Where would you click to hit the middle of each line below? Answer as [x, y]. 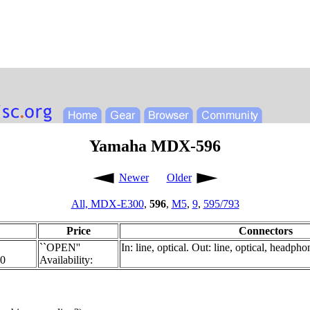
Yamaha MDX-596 [155, 146]
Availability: [66, 259]
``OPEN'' [60, 247]
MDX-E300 [117, 203]
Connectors [266, 230]
